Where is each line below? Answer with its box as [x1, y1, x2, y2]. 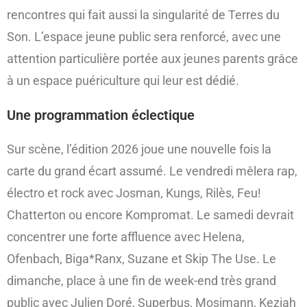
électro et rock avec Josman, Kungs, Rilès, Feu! [7, 186, 261, 201]
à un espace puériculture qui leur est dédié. [7, 73, 239, 88]
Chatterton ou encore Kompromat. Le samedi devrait [7, 208, 294, 223]
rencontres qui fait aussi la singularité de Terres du [7, 8, 280, 23]
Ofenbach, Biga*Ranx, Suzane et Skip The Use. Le [7, 251, 276, 267]
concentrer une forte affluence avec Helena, [7, 230, 245, 245]
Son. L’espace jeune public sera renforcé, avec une [7, 29, 281, 45]
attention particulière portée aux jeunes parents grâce [7, 51, 298, 66]
